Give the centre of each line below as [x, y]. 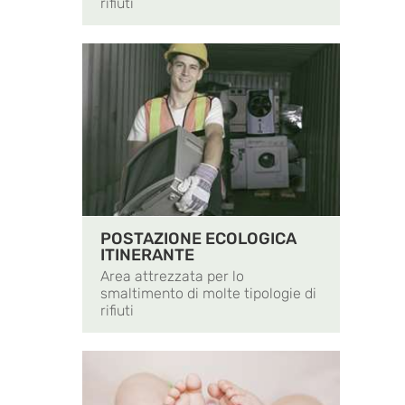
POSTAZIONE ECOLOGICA [198, 239]
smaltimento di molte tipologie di [208, 294]
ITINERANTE [147, 255]
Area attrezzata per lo [172, 277]
